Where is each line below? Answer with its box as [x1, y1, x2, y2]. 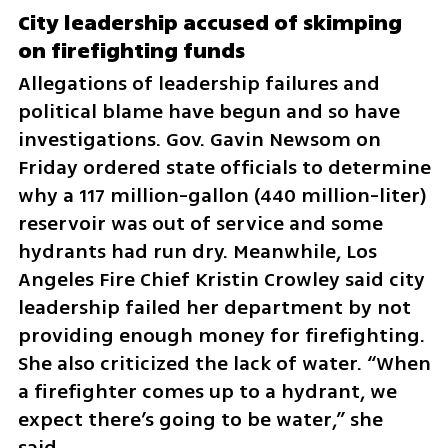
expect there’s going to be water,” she [17, 404, 383, 434]
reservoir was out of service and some [17, 208, 383, 238]
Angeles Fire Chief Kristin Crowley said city [17, 264, 425, 294]
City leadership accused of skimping [17, 6, 402, 39]
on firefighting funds [17, 34, 245, 67]
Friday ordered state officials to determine [17, 152, 431, 182]
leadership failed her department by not [17, 292, 411, 322]
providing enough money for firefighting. [17, 320, 425, 350]
